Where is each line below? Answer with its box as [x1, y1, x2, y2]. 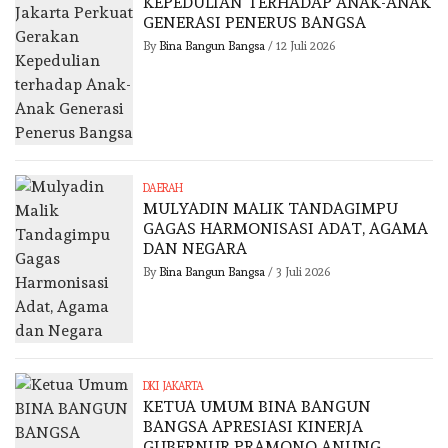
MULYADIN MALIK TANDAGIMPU [143, 199, 399, 219]
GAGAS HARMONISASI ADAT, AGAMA [143, 219, 429, 239]
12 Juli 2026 [276, 39, 336, 54]
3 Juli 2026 [276, 265, 331, 280]
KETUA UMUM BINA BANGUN [143, 397, 372, 417]
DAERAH [143, 182, 182, 196]
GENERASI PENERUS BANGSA [143, 13, 367, 33]
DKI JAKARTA [143, 380, 204, 394]
